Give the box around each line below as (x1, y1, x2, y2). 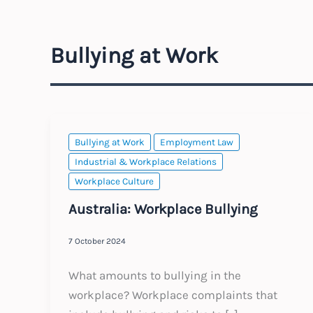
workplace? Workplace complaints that (68, 287, 277, 302)
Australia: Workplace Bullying (68, 200, 258, 217)
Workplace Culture (74, 176, 154, 187)
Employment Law (159, 137, 233, 148)
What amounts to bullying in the (68, 268, 241, 282)
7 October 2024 (68, 236, 126, 247)
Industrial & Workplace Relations (74, 156, 217, 168)
